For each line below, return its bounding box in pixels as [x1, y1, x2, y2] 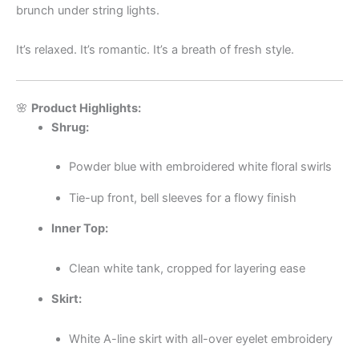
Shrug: [50, 119, 89, 135]
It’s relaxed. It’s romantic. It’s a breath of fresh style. [16, 42, 294, 58]
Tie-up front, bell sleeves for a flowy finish [68, 190, 296, 205]
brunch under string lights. [16, 2, 159, 18]
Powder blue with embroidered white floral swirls [68, 159, 332, 175]
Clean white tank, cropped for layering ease [68, 260, 305, 276]
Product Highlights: [31, 100, 141, 115]
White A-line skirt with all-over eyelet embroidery [68, 331, 333, 346]
